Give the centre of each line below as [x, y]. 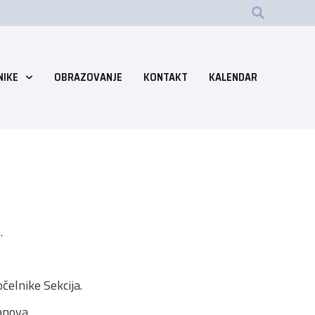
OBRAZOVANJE [88, 77]
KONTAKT [165, 77]
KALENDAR [233, 77]
